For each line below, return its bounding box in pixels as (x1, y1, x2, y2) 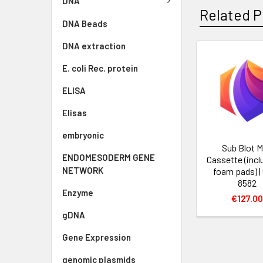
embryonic (62, 129, 104, 140)
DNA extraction (62, 40, 126, 51)
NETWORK (62, 164, 103, 176)
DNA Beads (62, 18, 107, 29)
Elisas (62, 107, 87, 118)
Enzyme (62, 187, 93, 198)
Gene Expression (62, 231, 131, 242)
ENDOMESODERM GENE (62, 151, 155, 163)
